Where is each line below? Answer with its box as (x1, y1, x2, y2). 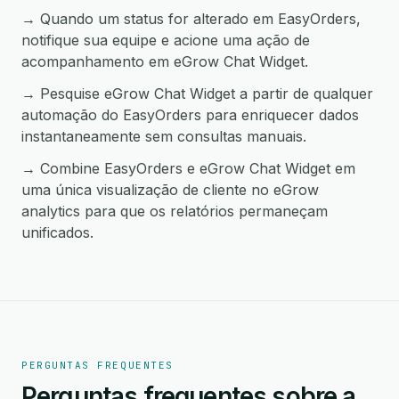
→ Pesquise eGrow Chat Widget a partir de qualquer (21, 85, 373, 102)
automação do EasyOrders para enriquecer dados (21, 106, 359, 124)
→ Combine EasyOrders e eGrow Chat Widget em (21, 159, 355, 177)
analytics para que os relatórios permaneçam (21, 202, 328, 220)
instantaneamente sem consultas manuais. (21, 127, 306, 145)
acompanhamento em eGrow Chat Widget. (21, 53, 308, 70)
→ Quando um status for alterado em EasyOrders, (21, 10, 361, 28)
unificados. (21, 224, 94, 241)
